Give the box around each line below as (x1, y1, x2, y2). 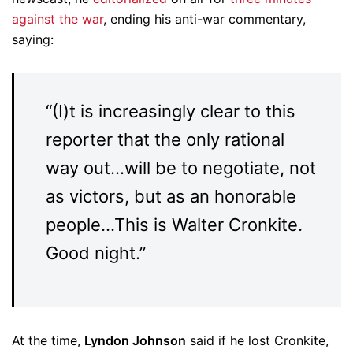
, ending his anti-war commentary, (103, 11, 306, 27)
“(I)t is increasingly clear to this (46, 101, 295, 121)
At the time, (12, 333, 84, 348)
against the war (12, 11, 103, 27)
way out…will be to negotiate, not (46, 158, 316, 178)
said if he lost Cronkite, (186, 333, 329, 348)
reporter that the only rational (46, 129, 284, 150)
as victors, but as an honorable (46, 186, 296, 206)
